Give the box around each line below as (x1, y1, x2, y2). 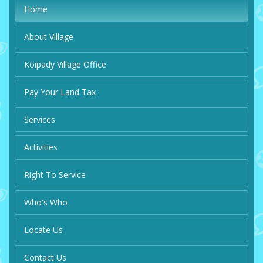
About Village (24, 31, 73, 43)
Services (24, 114, 55, 126)
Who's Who (24, 197, 68, 208)
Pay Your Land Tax (24, 86, 96, 98)
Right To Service (24, 169, 86, 181)
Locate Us (24, 224, 63, 236)
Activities (24, 141, 58, 153)
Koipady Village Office (24, 59, 106, 70)
